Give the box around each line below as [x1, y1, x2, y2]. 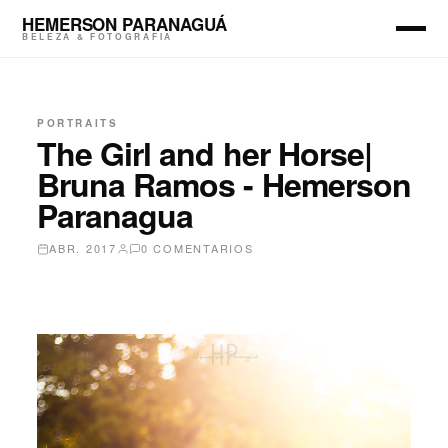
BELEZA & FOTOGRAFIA [22, 30, 173, 43]
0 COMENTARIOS [140, 240, 254, 256]
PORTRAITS [37, 116, 124, 130]
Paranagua [37, 192, 194, 238]
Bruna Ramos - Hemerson [37, 161, 411, 207]
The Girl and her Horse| [37, 130, 372, 176]
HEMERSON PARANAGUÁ [22, 12, 227, 36]
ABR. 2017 [49, 240, 117, 256]
